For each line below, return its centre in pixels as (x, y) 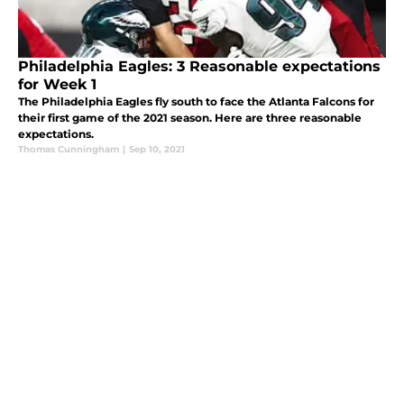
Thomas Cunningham (69, 150)
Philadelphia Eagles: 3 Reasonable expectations (199, 67)
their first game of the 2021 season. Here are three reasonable (190, 118)
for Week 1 (57, 85)
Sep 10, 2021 (157, 150)
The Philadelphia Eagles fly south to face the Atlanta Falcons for (196, 102)
